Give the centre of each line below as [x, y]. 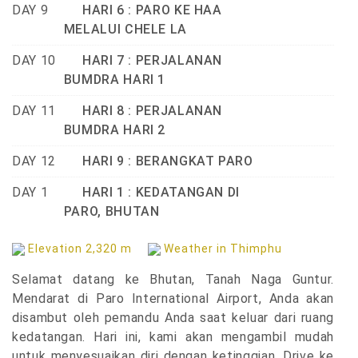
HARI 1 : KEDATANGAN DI [152, 193]
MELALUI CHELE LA [125, 30]
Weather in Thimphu [223, 249]
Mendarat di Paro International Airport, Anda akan [173, 299]
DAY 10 [34, 61]
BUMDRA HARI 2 [115, 130]
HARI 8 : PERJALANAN [143, 111]
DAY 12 [34, 161]
